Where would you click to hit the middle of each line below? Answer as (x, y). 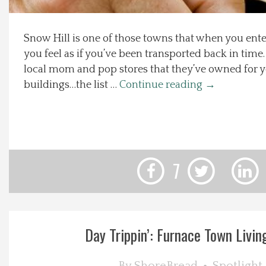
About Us (28, 93)
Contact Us (32, 194)
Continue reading (162, 85)
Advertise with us (44, 228)
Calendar (28, 160)
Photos (25, 126)
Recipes (26, 59)
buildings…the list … (72, 85)
